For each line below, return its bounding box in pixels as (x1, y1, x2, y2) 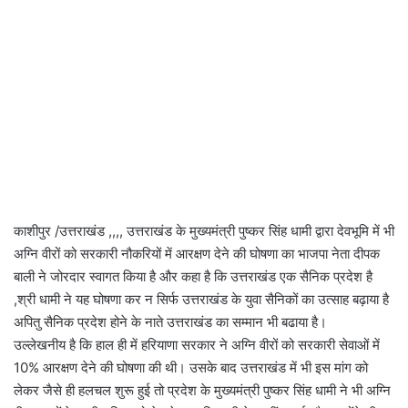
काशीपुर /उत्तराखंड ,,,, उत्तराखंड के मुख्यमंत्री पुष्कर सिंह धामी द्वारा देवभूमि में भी (14, 221, 394, 240)
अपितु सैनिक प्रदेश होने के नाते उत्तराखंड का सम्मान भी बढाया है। (14, 312, 327, 331)
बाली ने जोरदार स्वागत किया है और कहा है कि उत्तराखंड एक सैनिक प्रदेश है (14, 267, 372, 285)
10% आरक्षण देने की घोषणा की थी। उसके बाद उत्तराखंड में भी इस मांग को (14, 358, 368, 376)
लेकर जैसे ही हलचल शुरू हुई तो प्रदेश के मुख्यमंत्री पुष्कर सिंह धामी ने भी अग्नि (14, 381, 391, 399)
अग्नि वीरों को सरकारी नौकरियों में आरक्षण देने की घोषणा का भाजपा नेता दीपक (14, 244, 380, 262)
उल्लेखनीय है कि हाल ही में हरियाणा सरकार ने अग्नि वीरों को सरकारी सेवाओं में (14, 335, 380, 353)
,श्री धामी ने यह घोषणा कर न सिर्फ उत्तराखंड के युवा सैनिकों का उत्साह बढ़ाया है (14, 290, 389, 308)
